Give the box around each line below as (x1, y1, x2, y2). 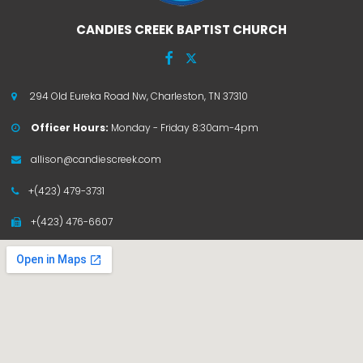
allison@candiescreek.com (31, 152, 161, 167)
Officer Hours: (31, 121, 111, 135)
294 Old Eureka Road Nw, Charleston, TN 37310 (29, 89, 248, 104)
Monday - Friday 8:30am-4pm (111, 121, 258, 135)
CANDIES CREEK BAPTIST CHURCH (76, 21, 287, 39)
